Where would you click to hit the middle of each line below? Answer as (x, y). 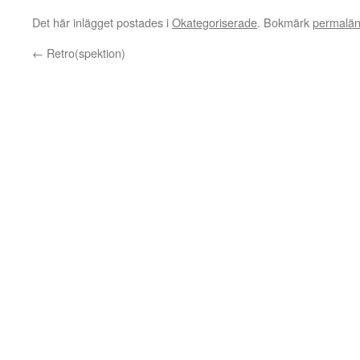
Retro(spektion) (84, 53)
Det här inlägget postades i (102, 22)
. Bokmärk (285, 22)
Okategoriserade (215, 22)
